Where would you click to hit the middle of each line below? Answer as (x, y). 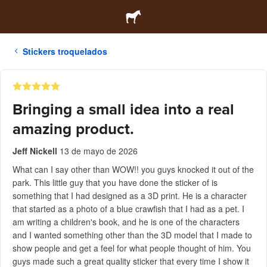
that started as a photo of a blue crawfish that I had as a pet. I (128, 209)
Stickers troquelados (65, 51)
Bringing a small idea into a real (123, 109)
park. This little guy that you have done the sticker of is (115, 182)
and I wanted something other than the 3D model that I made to (132, 235)
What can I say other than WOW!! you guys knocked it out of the (133, 169)
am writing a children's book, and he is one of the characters (126, 222)
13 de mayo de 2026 (99, 151)
